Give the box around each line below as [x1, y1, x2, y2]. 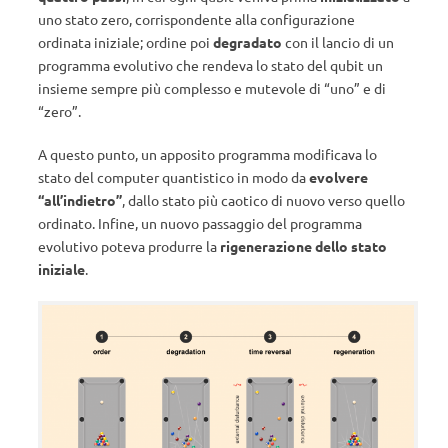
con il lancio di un [282, 33, 394, 51]
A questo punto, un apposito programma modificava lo [38, 145, 377, 163]
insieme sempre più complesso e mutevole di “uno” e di [38, 79, 386, 97]
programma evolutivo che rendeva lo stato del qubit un [38, 56, 383, 74]
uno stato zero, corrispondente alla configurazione [38, 10, 355, 28]
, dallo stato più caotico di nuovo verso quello [122, 191, 405, 209]
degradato [213, 33, 282, 51]
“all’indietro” [38, 191, 122, 209]
